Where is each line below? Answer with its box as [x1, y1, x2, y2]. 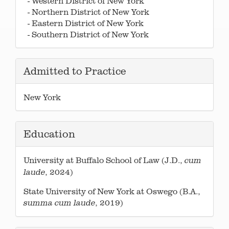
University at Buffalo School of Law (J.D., [24, 154, 185, 165]
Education [24, 127, 75, 140]
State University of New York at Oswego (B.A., [24, 186, 200, 196]
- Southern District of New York [24, 29, 149, 39]
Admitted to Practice [24, 64, 126, 77]
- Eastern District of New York [24, 17, 144, 28]
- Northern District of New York [24, 6, 149, 17]
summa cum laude [24, 197, 95, 208]
